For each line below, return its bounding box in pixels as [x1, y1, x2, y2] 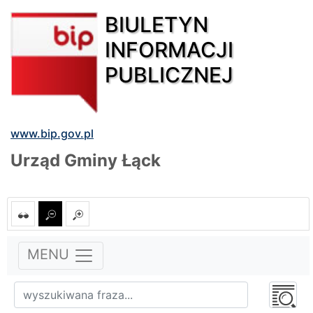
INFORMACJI [105, 36, 234, 62]
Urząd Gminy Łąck [10, 150, 161, 170]
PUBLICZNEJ [105, 61, 234, 87]
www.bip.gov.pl [10, 126, 94, 140]
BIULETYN [105, 11, 209, 37]
